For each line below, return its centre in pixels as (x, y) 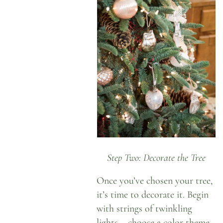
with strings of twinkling (145, 209)
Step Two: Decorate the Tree (156, 157)
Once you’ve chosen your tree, (155, 181)
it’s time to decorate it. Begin (153, 195)
